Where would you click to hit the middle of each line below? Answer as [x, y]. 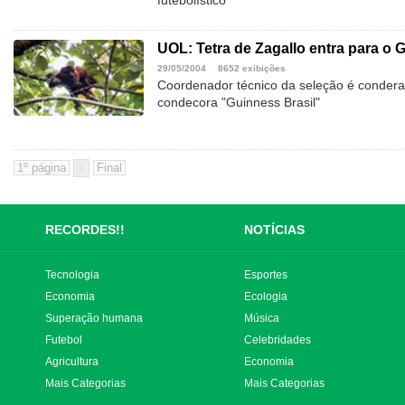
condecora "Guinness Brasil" [239, 103]
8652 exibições [252, 69]
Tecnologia [72, 275]
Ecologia [266, 297]
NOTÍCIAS [274, 229]
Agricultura [72, 362]
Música [262, 319]
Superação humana [94, 319]
